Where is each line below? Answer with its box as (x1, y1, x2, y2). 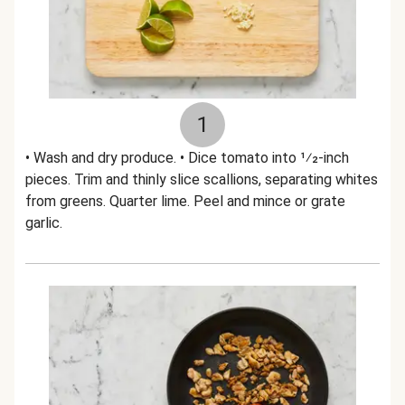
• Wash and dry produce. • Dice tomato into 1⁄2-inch (25, 149, 349, 166)
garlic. (25, 214, 62, 231)
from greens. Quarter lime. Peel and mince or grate (25, 193, 345, 210)
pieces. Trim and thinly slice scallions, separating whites (25, 171, 378, 188)
